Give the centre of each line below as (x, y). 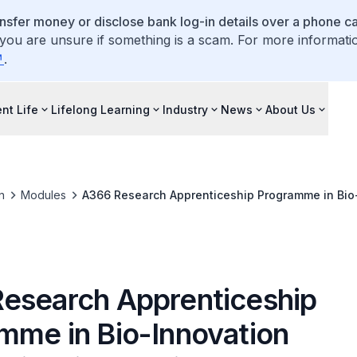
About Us (290, 109)
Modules (43, 195)
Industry (185, 109)
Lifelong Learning (100, 109)
